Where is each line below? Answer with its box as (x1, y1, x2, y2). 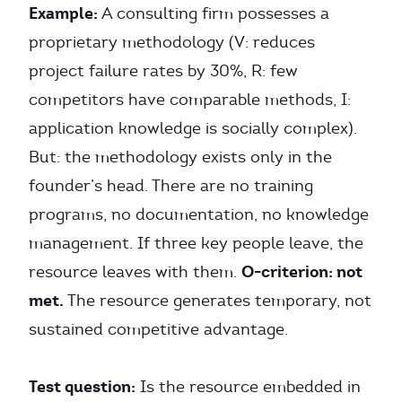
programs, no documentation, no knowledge (29, 205, 369, 224)
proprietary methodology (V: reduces (29, 32, 315, 52)
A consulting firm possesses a (98, 4, 329, 23)
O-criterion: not (241, 261, 363, 282)
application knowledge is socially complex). (29, 118, 357, 138)
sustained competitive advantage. (29, 319, 288, 339)
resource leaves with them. (29, 262, 241, 282)
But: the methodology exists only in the (29, 147, 332, 167)
